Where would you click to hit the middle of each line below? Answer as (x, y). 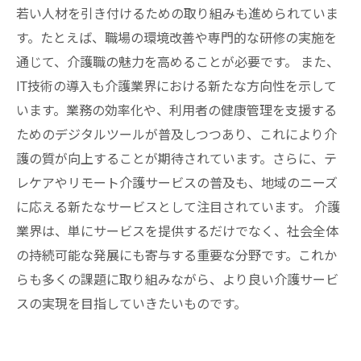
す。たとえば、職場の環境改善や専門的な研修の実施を (176, 38)
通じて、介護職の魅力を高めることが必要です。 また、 (178, 62)
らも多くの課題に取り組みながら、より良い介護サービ (177, 280)
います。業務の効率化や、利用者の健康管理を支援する (176, 111)
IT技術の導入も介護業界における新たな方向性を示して (176, 87)
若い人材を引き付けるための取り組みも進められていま (177, 14)
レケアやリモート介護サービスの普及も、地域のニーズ (177, 183)
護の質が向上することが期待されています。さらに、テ (176, 159)
